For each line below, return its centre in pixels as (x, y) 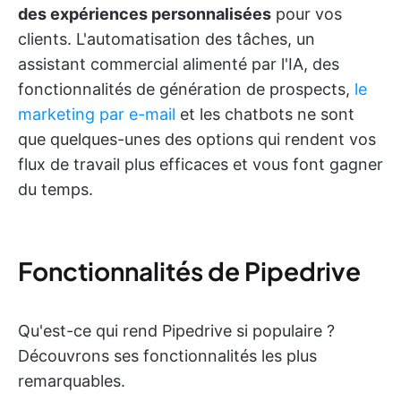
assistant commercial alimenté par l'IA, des (179, 64)
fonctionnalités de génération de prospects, (186, 89)
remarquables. (72, 380)
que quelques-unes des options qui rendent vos (197, 139)
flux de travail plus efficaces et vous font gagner (200, 164)
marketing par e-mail (97, 114)
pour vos (307, 13)
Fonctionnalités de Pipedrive (189, 270)
